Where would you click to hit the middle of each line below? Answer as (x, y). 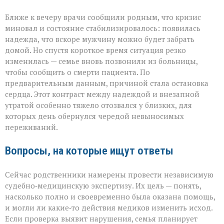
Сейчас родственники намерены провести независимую (109, 175)
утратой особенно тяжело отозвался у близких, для (98, 105)
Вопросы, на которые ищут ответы (89, 151)
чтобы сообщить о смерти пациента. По (77, 72)
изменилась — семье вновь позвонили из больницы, (101, 61)
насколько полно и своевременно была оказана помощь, (110, 197)
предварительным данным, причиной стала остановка (107, 83)
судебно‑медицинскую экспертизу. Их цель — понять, (103, 186)
